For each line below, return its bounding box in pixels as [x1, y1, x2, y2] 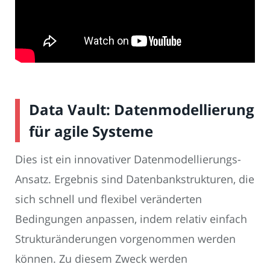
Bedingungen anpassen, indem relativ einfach [15, 212, 247, 227]
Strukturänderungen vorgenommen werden [15, 231, 236, 246]
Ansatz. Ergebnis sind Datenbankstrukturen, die [15, 172, 254, 187]
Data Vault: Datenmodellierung [29, 99, 254, 120]
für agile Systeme [29, 121, 153, 142]
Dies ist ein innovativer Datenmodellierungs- [15, 152, 241, 167]
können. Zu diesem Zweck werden [15, 251, 187, 266]
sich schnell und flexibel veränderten [15, 192, 202, 207]
